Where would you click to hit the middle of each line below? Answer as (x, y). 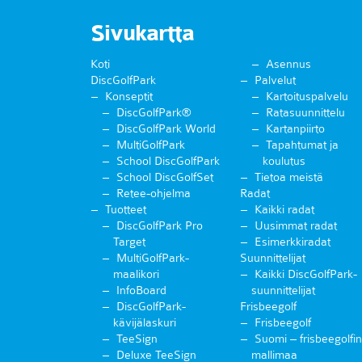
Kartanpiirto (295, 128)
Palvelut (275, 80)
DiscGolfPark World (166, 128)
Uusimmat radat (295, 225)
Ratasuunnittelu (305, 112)
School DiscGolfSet (165, 177)
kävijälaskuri (145, 322)
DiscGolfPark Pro (160, 225)
